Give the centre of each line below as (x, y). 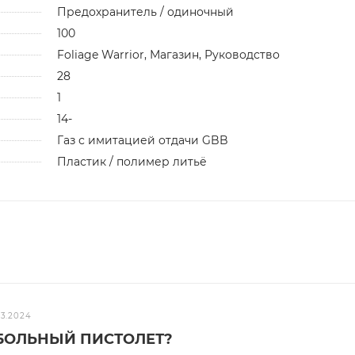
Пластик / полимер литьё (132, 161)
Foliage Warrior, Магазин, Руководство (168, 54)
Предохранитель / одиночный (145, 11)
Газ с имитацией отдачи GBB (142, 140)
